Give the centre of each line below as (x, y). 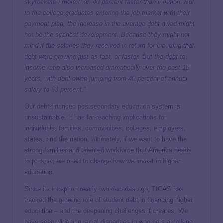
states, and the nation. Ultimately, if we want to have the (106, 139)
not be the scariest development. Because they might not (107, 35)
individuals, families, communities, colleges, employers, (105, 128)
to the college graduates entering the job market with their (107, 13)
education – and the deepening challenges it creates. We (106, 211)
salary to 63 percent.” (55, 89)
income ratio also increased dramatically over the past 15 (107, 67)
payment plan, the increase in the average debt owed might (110, 24)
